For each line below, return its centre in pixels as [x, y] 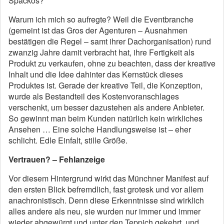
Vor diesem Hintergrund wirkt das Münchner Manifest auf [108, 178]
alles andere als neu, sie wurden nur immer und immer [104, 211]
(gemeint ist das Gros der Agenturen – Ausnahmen [98, 30]
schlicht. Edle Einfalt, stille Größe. [68, 140]
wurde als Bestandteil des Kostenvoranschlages [94, 96]
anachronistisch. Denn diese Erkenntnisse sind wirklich [106, 200]
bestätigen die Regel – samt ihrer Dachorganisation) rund [110, 41]
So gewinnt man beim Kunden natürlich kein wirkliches [105, 118]
